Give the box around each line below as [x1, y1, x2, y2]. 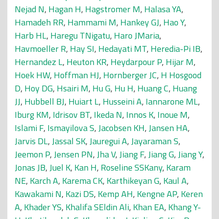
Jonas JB [15, 161, 45, 174]
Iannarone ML [146, 95, 198, 108]
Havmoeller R [15, 42, 66, 55]
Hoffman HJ [54, 68, 99, 82]
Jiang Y [178, 148, 202, 161]
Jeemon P [15, 148, 50, 161]
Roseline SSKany [101, 161, 162, 174]
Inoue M [157, 108, 188, 121]
